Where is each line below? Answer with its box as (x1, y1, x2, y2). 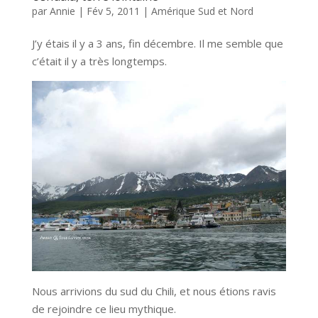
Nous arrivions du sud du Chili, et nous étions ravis (31, 283, 276, 298)
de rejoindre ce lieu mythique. (31, 301, 176, 316)
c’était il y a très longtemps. (31, 53, 167, 68)
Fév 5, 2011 (86, 4, 140, 18)
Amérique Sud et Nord (150, 4, 253, 18)
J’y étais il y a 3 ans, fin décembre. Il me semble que (31, 35, 283, 50)
